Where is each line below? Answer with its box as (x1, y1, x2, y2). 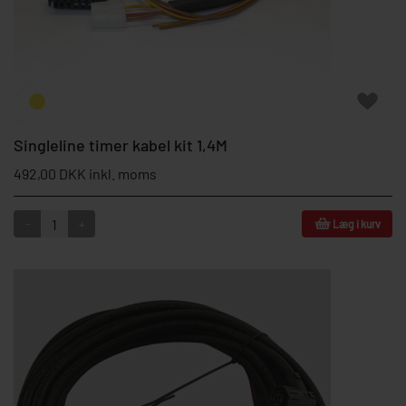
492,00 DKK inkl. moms (14, 165, 157, 182)
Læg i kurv (332, 217, 381, 230)
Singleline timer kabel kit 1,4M (14, 135, 227, 155)
